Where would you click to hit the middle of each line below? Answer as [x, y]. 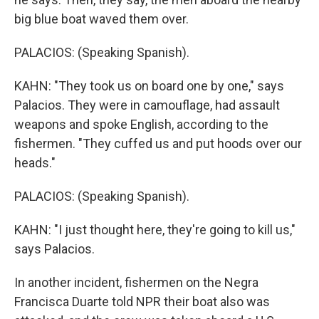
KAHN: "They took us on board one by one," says [149, 86]
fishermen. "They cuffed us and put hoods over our [158, 143]
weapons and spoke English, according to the [141, 124]
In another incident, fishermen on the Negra [136, 282]
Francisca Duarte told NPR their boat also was [142, 302]
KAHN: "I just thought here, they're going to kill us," [155, 230]
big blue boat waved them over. [101, 19]
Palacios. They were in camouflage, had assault [147, 105]
